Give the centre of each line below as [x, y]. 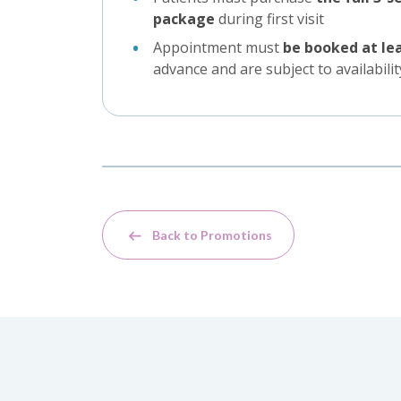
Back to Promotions [212, 235]
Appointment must [218, 48]
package [184, 19]
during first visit [269, 19]
